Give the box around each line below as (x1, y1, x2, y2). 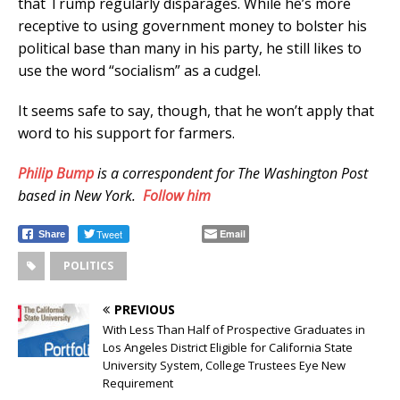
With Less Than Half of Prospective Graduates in (103, 321, 365, 337)
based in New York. (18, 185, 143, 205)
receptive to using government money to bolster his (18, 15, 367, 36)
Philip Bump (18, 162, 94, 183)
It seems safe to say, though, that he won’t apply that (18, 100, 374, 121)
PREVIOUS (114, 300, 175, 318)
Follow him (143, 185, 214, 205)
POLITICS (63, 257, 113, 273)
